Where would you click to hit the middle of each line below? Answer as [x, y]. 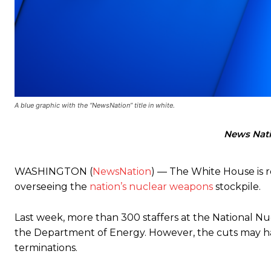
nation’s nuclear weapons [151, 186]
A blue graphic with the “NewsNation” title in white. [95, 105]
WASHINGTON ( [54, 171]
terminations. [46, 247]
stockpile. [237, 186]
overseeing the [52, 186]
